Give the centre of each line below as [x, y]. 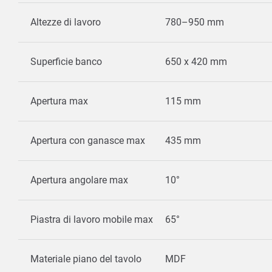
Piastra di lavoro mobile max [92, 220]
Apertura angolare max [79, 180]
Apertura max [59, 101]
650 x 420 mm [196, 62]
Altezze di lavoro [66, 22]
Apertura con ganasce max [88, 141]
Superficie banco [66, 62]
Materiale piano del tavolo [86, 259]
